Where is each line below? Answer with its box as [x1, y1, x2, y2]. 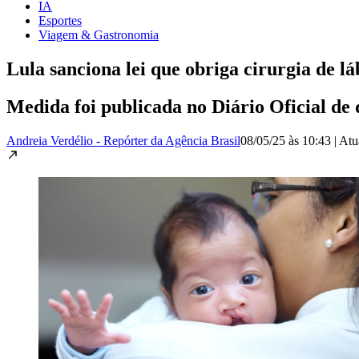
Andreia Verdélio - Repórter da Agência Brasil [6, 133, 240, 147]
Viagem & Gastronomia [38, 27, 159, 42]
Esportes [38, 13, 82, 27]
